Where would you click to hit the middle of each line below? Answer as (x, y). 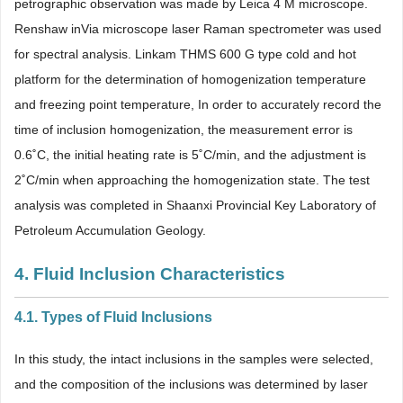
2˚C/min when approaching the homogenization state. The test (192, 179)
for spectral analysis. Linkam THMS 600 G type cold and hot (185, 54)
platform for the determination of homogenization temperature (190, 79)
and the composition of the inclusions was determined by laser (191, 384)
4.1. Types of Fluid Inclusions (113, 317)
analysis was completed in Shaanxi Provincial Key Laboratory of (195, 205)
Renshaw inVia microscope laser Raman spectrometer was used (198, 28)
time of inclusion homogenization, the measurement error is (184, 129)
